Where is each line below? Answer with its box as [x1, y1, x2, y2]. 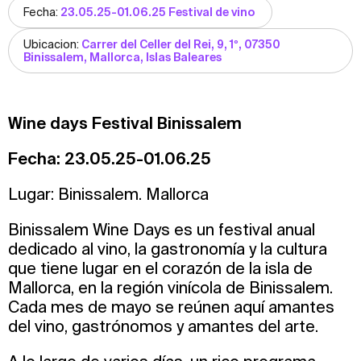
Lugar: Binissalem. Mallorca [8, 184, 213, 203]
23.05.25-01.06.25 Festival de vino [60, 5, 257, 19]
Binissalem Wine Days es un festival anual [8, 219, 315, 239]
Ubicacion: [23, 37, 81, 51]
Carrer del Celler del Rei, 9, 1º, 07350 [81, 37, 280, 51]
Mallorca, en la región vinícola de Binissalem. [8, 277, 333, 297]
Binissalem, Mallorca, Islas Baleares [23, 50, 224, 64]
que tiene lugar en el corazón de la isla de [8, 258, 313, 277]
